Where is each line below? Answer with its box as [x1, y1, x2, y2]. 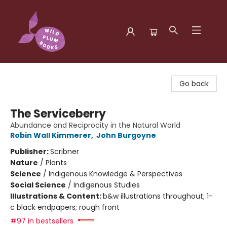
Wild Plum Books [8, 67, 64, 78]
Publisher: [10, 146, 50, 157]
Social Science [10, 180, 66, 190]
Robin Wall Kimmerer [10, 130, 91, 140]
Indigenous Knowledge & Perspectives [49, 169, 182, 179]
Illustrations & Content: [10, 191, 103, 201]
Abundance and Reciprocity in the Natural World [10, 120, 180, 130]
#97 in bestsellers [10, 216, 73, 226]
